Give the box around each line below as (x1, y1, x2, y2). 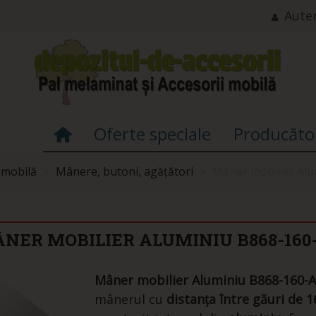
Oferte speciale (93, 122, 211, 145)
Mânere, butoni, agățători (56, 164, 193, 179)
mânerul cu (94, 291, 166, 308)
